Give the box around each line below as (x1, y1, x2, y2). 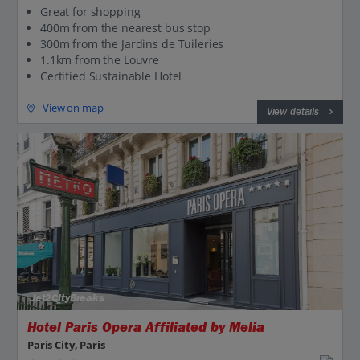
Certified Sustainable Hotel (40, 68, 182, 84)
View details (266, 105, 319, 119)
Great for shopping (40, 4, 141, 20)
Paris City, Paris (27, 337, 105, 353)
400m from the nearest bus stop (40, 20, 211, 36)
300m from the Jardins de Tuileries (40, 36, 224, 52)
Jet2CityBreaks (27, 292, 104, 305)
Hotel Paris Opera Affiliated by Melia (27, 319, 264, 337)
